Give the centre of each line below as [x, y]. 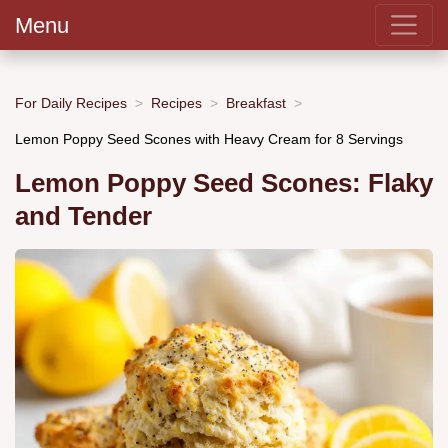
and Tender [83, 216]
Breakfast [256, 102]
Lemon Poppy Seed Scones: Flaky [224, 183]
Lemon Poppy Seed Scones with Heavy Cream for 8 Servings [209, 138]
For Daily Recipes [71, 102]
